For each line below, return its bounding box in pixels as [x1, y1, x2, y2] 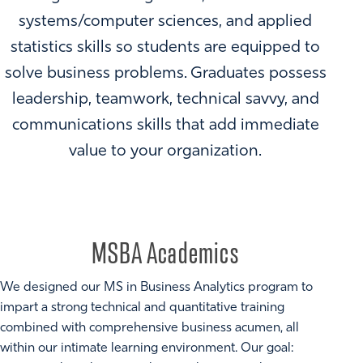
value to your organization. [69, 143, 262, 160]
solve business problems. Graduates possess [4, 66, 327, 83]
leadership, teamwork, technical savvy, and [11, 92, 319, 109]
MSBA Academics [92, 236, 239, 271]
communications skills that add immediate [11, 117, 319, 135]
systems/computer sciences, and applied [19, 14, 312, 31]
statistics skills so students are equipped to [11, 40, 320, 57]
